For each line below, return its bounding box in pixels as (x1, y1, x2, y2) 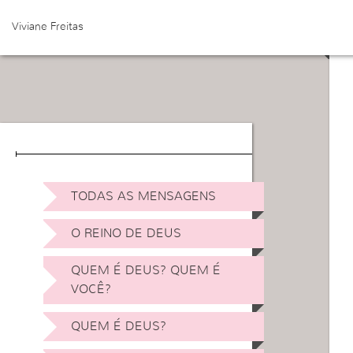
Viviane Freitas (12, 21, 84, 32)
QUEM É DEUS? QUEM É (71, 264, 221, 277)
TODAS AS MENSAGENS (71, 190, 216, 203)
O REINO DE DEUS (71, 227, 181, 240)
